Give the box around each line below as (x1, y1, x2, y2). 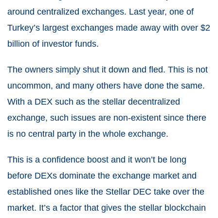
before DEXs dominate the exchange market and (7, 170, 197, 181)
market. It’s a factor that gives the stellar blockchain (7, 202, 206, 213)
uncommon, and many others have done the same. (7, 80, 205, 91)
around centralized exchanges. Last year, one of (7, 6, 194, 17)
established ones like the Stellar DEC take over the (7, 186, 204, 197)
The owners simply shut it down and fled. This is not (7, 64, 208, 74)
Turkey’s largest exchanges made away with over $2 (7, 22, 210, 33)
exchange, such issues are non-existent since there (7, 112, 206, 123)
